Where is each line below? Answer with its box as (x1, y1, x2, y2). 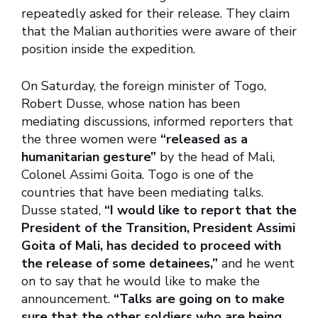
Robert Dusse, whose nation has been (21, 95, 240, 113)
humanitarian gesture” (21, 148, 160, 166)
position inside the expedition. (21, 40, 195, 58)
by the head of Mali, (160, 148, 275, 166)
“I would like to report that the (101, 202, 297, 219)
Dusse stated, (21, 202, 101, 219)
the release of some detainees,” (21, 255, 218, 273)
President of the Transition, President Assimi (21, 219, 295, 237)
